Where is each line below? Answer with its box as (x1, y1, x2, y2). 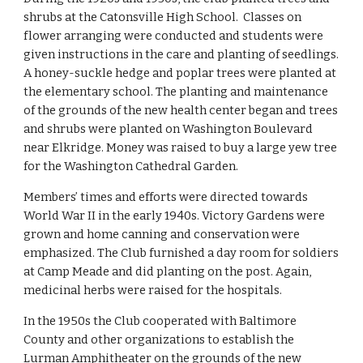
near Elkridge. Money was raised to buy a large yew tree (23, 140, 338, 155)
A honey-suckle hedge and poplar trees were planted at (23, 66, 337, 80)
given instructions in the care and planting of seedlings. (23, 47, 340, 62)
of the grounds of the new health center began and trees (23, 103, 339, 117)
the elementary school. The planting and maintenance (23, 84, 329, 99)
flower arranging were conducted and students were (23, 28, 324, 43)
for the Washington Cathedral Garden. (23, 159, 239, 173)
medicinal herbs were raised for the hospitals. (23, 283, 283, 297)
